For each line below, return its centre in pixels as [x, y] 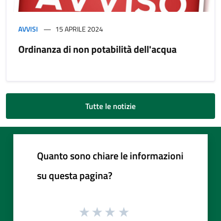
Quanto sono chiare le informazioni [110, 155]
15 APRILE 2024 [79, 29]
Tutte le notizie [110, 106]
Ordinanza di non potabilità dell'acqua [97, 49]
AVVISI [28, 29]
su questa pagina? [75, 175]
